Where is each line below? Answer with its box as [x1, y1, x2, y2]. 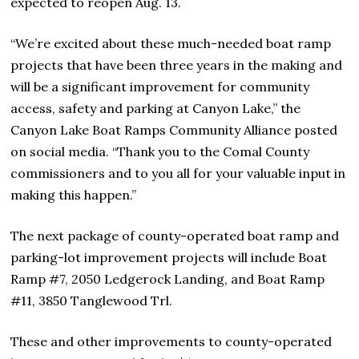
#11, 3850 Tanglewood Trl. [10, 292, 173, 309]
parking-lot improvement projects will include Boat [10, 249, 328, 266]
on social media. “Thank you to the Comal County [10, 143, 310, 160]
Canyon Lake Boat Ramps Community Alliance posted [10, 122, 338, 139]
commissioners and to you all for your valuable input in [10, 165, 346, 182]
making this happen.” [10, 187, 137, 204]
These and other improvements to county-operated [10, 333, 333, 350]
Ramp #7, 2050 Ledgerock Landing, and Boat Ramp [10, 271, 325, 288]
